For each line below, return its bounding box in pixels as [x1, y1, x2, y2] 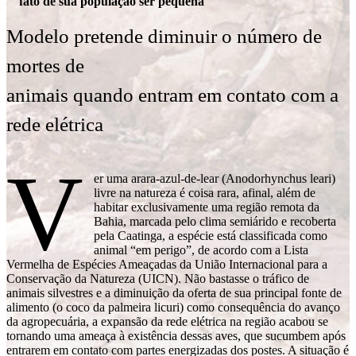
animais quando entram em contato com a [6, 84, 339, 106]
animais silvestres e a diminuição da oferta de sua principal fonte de [6, 286, 342, 300]
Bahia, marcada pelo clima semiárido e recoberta [94, 215, 337, 228]
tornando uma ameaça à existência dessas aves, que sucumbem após [6, 329, 346, 342]
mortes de [6, 55, 84, 76]
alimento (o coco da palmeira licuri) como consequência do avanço [6, 300, 340, 314]
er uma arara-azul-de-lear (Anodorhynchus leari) [94, 172, 336, 185]
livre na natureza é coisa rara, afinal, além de [94, 186, 316, 199]
